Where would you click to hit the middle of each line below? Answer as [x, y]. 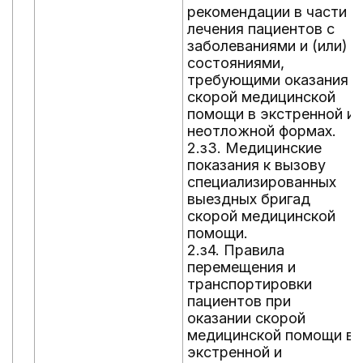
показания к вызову [256, 165]
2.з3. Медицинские [254, 148]
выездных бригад [249, 199]
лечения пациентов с [261, 29]
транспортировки [250, 284]
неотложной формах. [262, 131]
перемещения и [241, 267]
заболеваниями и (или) [267, 46]
